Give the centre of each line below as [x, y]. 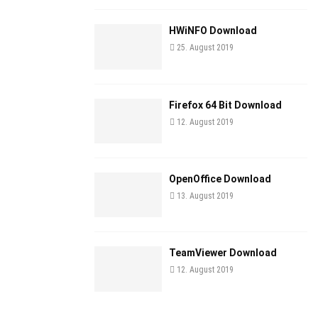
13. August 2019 [205, 196]
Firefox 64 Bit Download [225, 105]
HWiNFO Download [213, 31]
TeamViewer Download [223, 253]
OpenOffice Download [220, 179]
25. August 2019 [205, 48]
